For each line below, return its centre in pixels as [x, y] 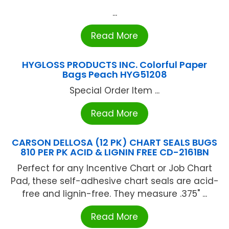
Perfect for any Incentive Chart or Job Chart [114, 168]
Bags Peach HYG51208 [114, 75]
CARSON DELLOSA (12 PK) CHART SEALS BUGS [114, 143]
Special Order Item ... [114, 91]
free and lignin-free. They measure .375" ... [114, 194]
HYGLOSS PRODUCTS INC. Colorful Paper [114, 65]
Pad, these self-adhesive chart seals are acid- [114, 181]
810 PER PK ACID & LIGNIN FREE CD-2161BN [114, 152]
